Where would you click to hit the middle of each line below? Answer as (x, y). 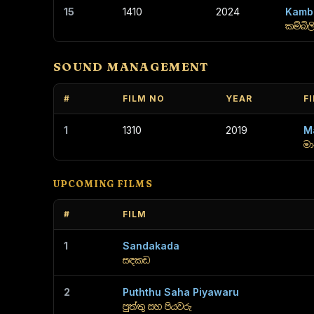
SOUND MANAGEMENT (131, 66)
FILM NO (144, 98)
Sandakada (151, 246)
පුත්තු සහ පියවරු (157, 307)
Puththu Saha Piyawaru (181, 292)
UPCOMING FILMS (103, 184)
